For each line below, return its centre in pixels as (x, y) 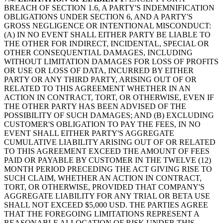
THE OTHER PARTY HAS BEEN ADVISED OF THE (95, 106)
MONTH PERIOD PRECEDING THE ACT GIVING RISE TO (108, 169)
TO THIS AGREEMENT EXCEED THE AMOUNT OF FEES (107, 151)
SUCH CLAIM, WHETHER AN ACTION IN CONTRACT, (103, 178)
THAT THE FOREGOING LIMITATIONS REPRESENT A (102, 214)
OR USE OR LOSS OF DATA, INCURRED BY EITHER (99, 70)
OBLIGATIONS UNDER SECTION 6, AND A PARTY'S (98, 16)
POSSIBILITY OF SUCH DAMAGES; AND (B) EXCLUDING (109, 115)
